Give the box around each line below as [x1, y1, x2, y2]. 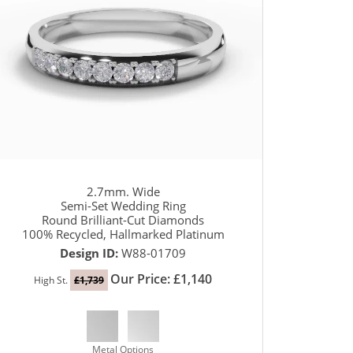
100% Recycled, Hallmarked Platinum [21, 226, 225, 243]
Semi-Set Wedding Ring [60, 198, 186, 214]
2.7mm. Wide [86, 184, 160, 200]
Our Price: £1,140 [110, 270, 212, 288]
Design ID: [60, 245, 121, 262]
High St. [34, 273, 70, 288]
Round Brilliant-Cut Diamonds [42, 212, 204, 229]
